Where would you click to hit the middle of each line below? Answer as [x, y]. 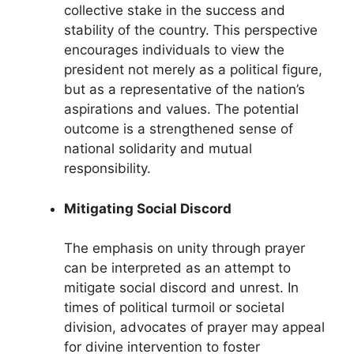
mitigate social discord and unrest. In [181, 288]
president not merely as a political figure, [193, 70]
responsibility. [107, 169]
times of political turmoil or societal [174, 308]
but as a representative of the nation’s [185, 90]
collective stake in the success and [175, 11]
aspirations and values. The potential [181, 109]
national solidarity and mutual [158, 149]
